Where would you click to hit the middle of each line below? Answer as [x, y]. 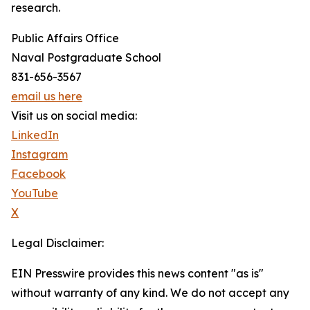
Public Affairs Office [65, 38]
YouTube [35, 193]
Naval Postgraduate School [86, 58]
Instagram [39, 155]
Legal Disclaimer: [57, 243]
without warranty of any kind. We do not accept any [150, 293]
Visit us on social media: [74, 116]
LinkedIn [35, 135]
